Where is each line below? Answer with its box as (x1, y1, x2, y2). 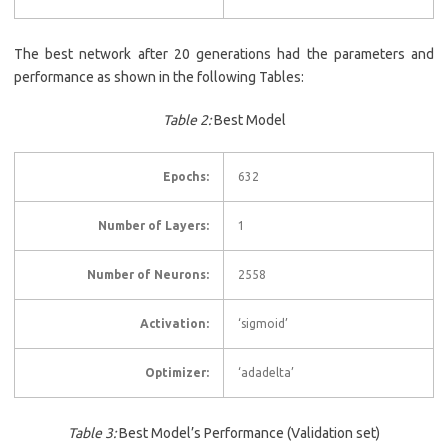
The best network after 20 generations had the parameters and (14, 45, 434, 62)
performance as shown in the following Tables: (14, 68, 304, 85)
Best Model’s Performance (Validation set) (116, 424, 380, 441)
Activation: (140, 316, 209, 330)
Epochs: (163, 169, 209, 183)
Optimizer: (145, 365, 209, 379)
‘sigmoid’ (238, 316, 288, 330)
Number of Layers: (98, 218, 209, 232)
